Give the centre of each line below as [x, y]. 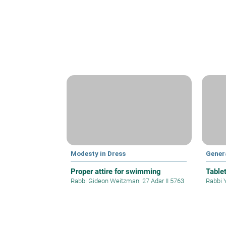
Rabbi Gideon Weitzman [105, 181]
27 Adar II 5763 [162, 181]
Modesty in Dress [98, 153]
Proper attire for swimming [116, 171]
